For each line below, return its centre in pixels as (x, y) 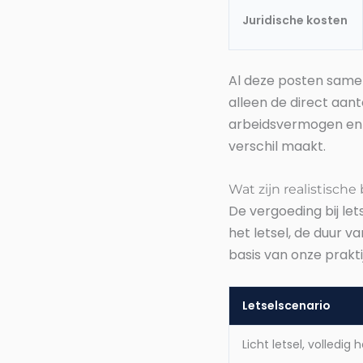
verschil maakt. (277, 147)
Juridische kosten (295, 21)
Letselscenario (286, 306)
